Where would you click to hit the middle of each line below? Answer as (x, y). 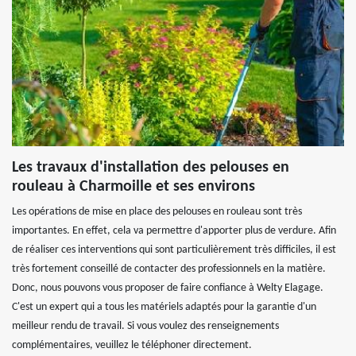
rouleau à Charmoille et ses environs (133, 187)
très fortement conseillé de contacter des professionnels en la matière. (169, 269)
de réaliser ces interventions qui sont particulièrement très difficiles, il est (174, 250)
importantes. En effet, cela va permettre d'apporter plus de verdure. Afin (174, 231)
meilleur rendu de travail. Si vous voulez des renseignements (145, 326)
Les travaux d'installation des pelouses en (151, 168)
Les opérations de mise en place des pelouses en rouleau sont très (157, 212)
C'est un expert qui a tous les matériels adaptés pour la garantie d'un (164, 307)
